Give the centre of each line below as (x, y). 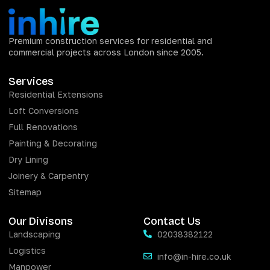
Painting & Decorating (53, 143)
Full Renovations (43, 127)
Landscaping (34, 234)
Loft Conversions (44, 110)
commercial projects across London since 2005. (106, 52)
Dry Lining (28, 159)
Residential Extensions (56, 94)
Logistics (27, 250)
